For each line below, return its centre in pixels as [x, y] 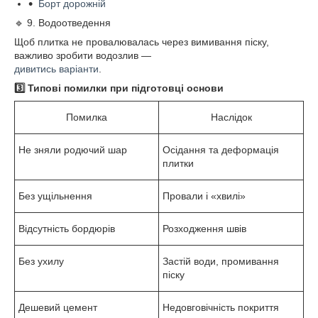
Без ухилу [41, 261]
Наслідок [231, 117]
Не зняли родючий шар [73, 149]
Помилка [87, 117]
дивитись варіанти [56, 68]
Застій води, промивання [221, 261]
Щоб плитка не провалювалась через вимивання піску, [142, 42]
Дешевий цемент [58, 307]
